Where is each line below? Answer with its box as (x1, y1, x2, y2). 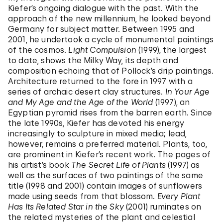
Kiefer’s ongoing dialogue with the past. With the (8, 3, 199, 13)
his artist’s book (8, 160, 71, 170)
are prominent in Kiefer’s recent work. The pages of (8, 149, 211, 159)
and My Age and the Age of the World (8, 97, 153, 107)
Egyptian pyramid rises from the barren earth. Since (8, 108, 213, 117)
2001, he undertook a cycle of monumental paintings (8, 34, 214, 44)
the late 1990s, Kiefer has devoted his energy (8, 118, 185, 128)
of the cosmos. (8, 45, 69, 55)
